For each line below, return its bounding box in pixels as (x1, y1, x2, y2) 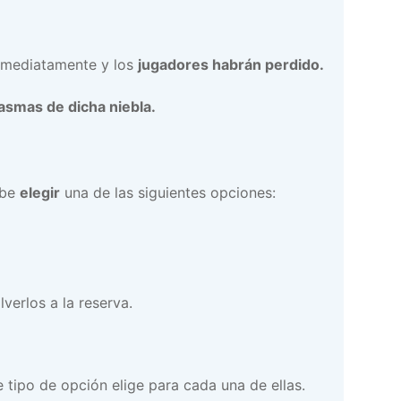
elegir (20, 183, 60, 202)
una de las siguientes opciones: (60, 183, 276, 202)
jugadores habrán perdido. (138, 55, 324, 73)
